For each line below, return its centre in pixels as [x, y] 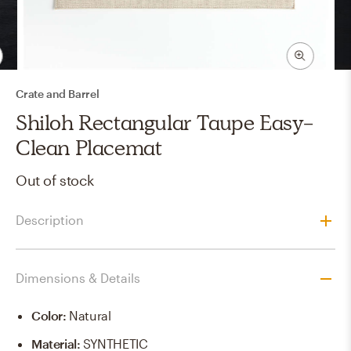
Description [50, 220]
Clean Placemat [89, 147]
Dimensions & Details [78, 278]
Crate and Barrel [58, 93]
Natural [90, 316]
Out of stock [55, 180]
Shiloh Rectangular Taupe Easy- [165, 122]
